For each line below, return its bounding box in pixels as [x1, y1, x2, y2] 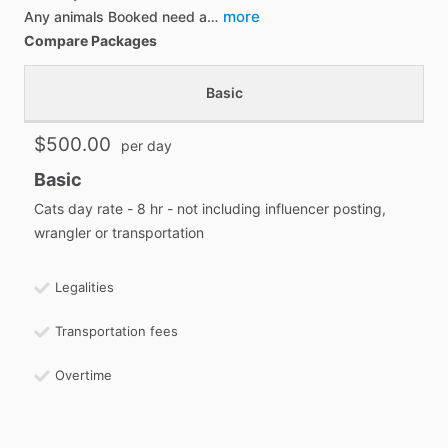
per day [121, 137, 172, 154]
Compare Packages [24, 32, 157, 49]
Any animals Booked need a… [24, 8, 218, 25]
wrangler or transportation [34, 224, 204, 241]
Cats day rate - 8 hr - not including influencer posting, [34, 200, 386, 217]
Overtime [55, 367, 112, 383]
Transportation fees [55, 323, 178, 339]
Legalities [55, 279, 114, 295]
